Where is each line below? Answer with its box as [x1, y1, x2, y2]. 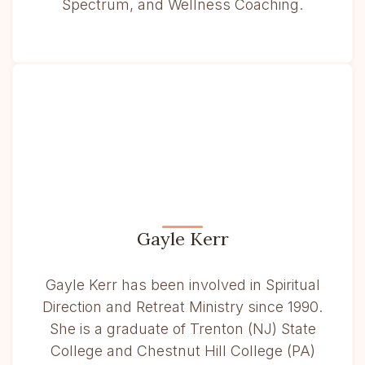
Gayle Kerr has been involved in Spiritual [45, 276, 320, 294]
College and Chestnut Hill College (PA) [50, 342, 315, 360]
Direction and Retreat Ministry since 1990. [42, 298, 323, 316]
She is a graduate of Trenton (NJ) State [49, 320, 316, 338]
